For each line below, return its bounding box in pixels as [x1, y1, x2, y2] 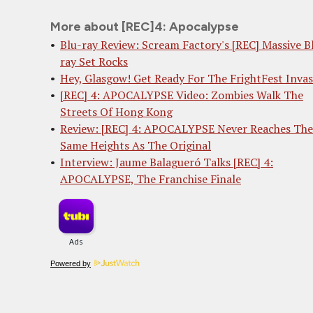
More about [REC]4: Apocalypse [50, 18, 239, 34]
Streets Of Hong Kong [60, 103, 173, 119]
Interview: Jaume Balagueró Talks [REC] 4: [60, 154, 273, 170]
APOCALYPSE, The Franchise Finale [60, 170, 241, 187]
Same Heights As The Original [60, 137, 211, 153]
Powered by [50, 259, 91, 268]
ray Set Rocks [60, 53, 128, 69]
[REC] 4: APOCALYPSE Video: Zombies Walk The [60, 87, 303, 103]
